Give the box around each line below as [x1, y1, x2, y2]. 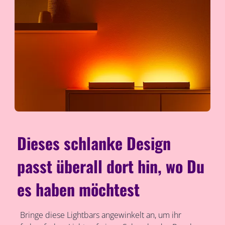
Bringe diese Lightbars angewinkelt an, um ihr [20, 209, 181, 221]
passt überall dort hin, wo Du [17, 154, 205, 178]
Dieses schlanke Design [17, 131, 171, 155]
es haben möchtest [17, 177, 140, 201]
